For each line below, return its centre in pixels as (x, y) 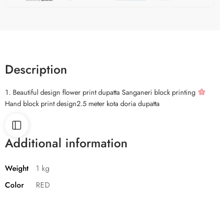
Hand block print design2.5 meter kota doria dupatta (82, 104)
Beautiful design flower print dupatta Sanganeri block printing (105, 92)
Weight (17, 168)
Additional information (66, 143)
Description (36, 69)
